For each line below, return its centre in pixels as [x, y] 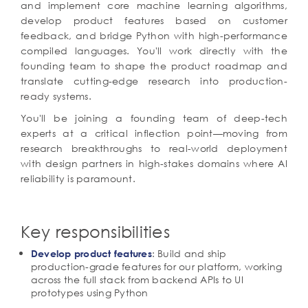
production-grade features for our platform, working [157, 266]
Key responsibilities [95, 231]
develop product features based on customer [154, 20]
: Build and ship [189, 253]
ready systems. [56, 96]
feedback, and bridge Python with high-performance [154, 35]
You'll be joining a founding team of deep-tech [154, 118]
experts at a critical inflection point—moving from [154, 133]
